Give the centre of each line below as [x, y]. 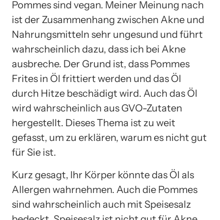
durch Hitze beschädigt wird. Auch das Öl [105, 93]
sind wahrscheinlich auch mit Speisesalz [101, 204]
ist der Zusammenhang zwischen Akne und [108, 19]
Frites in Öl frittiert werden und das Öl [96, 78]
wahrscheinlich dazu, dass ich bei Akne [99, 49]
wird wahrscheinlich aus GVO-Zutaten [97, 108]
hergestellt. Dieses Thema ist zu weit [94, 123]
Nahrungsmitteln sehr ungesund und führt [107, 34]
